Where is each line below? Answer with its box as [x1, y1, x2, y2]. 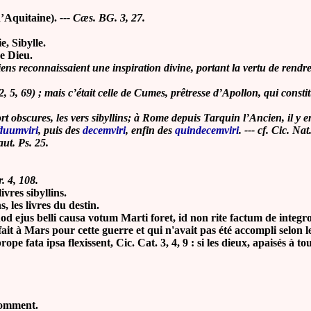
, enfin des [126, 124, 175, 137]
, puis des [38, 124, 83, 137]
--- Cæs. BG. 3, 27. [57, 12, 145, 24]
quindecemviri [175, 124, 239, 137]
